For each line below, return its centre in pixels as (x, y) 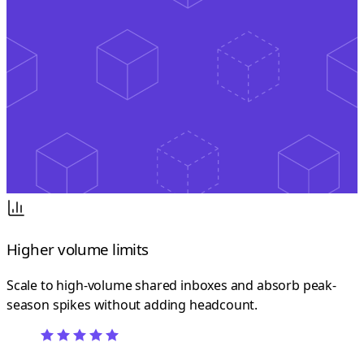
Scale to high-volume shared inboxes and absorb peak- (171, 286)
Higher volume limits (78, 249)
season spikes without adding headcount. (132, 305)
